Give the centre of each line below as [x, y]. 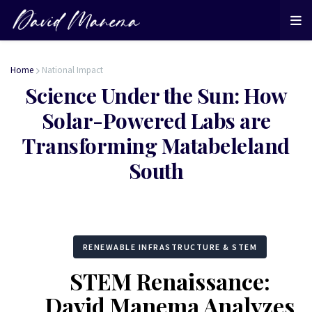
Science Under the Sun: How [156, 95]
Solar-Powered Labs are [156, 120]
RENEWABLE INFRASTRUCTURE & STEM [170, 247]
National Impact [72, 70]
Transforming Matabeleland [156, 146]
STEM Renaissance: [170, 281]
